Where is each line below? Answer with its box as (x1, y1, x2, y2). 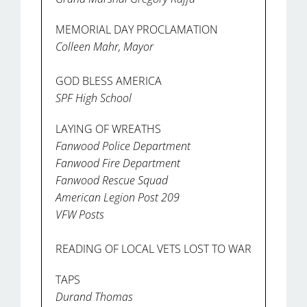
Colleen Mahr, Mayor (56, 38, 153, 54)
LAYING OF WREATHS (56, 121, 161, 136)
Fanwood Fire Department (56, 155, 180, 171)
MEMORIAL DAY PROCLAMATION (56, 21, 218, 37)
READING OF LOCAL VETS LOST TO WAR (56, 241, 251, 256)
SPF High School (56, 90, 132, 106)
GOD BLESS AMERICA (56, 73, 162, 88)
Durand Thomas (56, 288, 133, 304)
